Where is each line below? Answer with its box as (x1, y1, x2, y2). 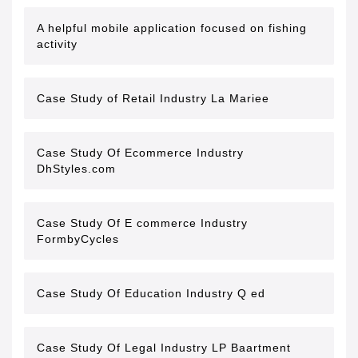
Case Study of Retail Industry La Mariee (37, 92, 269, 105)
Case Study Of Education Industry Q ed (37, 287, 265, 300)
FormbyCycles (37, 233, 119, 245)
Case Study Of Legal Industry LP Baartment (37, 341, 291, 354)
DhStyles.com (37, 162, 116, 175)
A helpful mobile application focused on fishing (37, 22, 307, 34)
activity (37, 38, 78, 50)
